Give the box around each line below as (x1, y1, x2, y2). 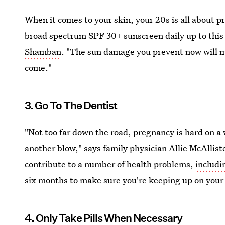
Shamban (25, 45, 62, 57)
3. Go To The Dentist (25, 99, 118, 112)
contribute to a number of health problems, (25, 158, 196, 170)
